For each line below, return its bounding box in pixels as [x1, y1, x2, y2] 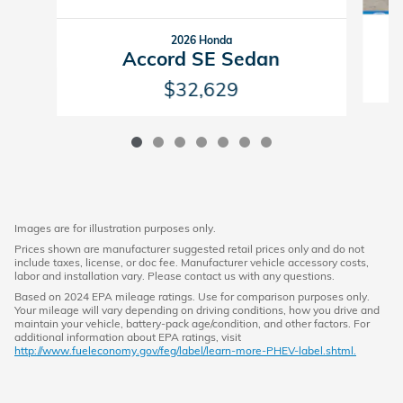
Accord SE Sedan [122, 47, 281, 70]
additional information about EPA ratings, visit [14, 330, 241, 344]
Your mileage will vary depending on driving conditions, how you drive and [14, 303, 380, 317]
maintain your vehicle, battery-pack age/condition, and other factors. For [14, 317, 370, 330]
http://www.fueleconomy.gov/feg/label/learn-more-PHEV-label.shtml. [14, 344, 356, 357]
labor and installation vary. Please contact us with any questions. [14, 269, 335, 282]
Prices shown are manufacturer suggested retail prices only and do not [14, 242, 364, 255]
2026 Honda [170, 33, 232, 47]
